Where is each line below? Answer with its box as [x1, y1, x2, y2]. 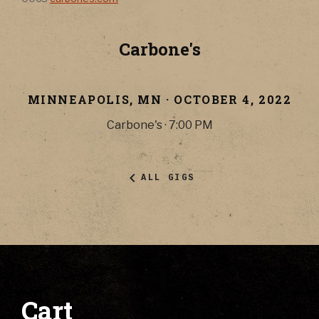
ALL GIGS [141, 172, 195, 183]
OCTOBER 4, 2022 [174, 91, 292, 107]
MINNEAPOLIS [27, 91, 130, 107]
